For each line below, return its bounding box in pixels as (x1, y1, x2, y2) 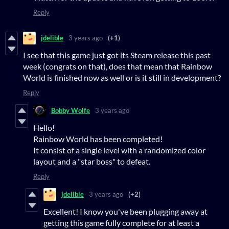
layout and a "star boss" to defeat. (33, 156, 152, 166)
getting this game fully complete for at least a (43, 217, 199, 227)
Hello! (33, 122, 55, 132)
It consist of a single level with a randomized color (33, 145, 205, 155)
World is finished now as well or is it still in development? (23, 72, 221, 82)
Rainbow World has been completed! (33, 133, 163, 144)
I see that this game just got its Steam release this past (23, 50, 211, 60)
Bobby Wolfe (51, 106, 90, 115)
